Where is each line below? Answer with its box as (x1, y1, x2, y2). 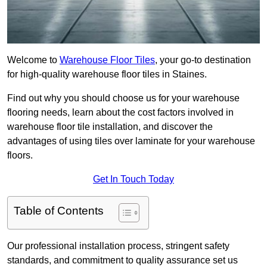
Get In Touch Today (93, 174, 174, 185)
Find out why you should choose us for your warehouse (7, 93, 240, 104)
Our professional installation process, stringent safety (7, 241, 229, 252)
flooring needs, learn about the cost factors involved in (7, 107, 234, 118)
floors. (7, 150, 33, 161)
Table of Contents (14, 204, 104, 218)
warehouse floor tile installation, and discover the (7, 122, 213, 132)
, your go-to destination (155, 55, 251, 66)
